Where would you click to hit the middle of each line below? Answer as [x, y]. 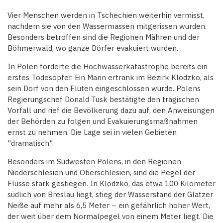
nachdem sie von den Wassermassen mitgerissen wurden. [107, 26]
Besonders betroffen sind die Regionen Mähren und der [104, 37]
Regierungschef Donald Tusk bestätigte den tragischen [103, 100]
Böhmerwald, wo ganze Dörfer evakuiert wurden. [93, 48]
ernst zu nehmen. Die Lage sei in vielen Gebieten [92, 132]
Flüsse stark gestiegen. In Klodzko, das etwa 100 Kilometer [111, 184]
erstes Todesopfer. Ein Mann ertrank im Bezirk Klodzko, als [111, 78]
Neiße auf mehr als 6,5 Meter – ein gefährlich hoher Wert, [109, 206]
